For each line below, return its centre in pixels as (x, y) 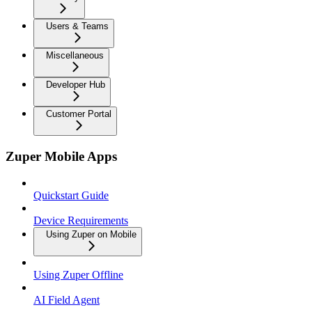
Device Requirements (81, 221)
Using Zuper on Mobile (91, 235)
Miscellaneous (75, 55)
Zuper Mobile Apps (61, 156)
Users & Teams (77, 26)
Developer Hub (76, 84)
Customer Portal (79, 114)
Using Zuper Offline (78, 275)
